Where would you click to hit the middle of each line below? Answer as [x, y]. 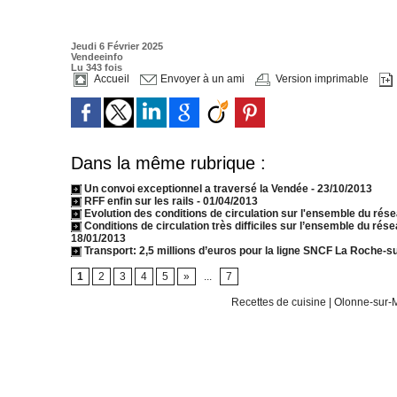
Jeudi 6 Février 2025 [117, 46]
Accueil [110, 79]
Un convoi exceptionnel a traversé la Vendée [195, 189]
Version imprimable [320, 79]
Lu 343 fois [97, 67]
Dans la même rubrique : [168, 163]
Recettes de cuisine [278, 302]
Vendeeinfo [97, 57]
